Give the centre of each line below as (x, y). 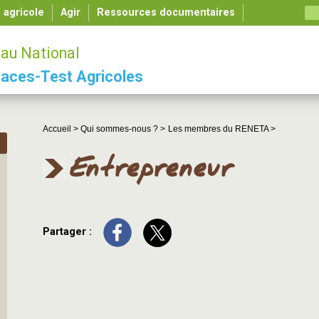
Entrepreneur (152, 169)
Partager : (69, 232)
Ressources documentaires (166, 12)
